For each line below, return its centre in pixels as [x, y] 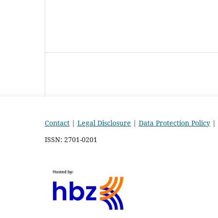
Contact [57, 123]
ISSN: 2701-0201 [71, 139]
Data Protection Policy [174, 123]
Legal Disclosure [104, 123]
